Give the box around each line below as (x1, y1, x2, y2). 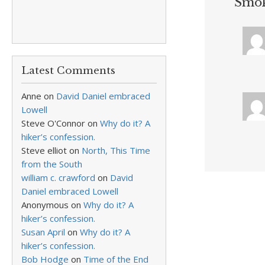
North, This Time (82, 144, 150, 156)
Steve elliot (21, 144, 67, 156)
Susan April (21, 226, 65, 238)
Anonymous (21, 199, 69, 211)
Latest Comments (21, 64, 115, 77)
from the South (21, 158, 82, 170)
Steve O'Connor (21, 117, 85, 129)
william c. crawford (21, 172, 95, 183)
